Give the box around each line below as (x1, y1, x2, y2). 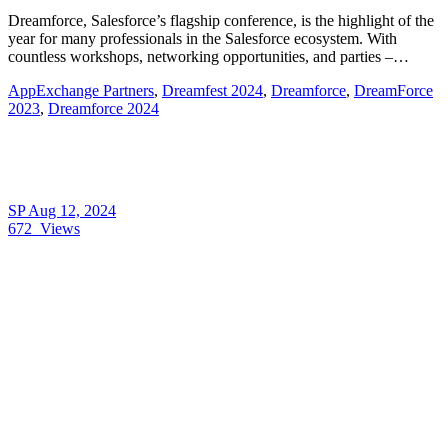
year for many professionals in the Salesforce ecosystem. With (8, 30, 397, 48)
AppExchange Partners (8, 82, 154, 100)
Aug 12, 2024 (28, 202, 116, 220)
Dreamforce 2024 (48, 100, 159, 118)
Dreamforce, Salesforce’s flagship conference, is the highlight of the (8, 12, 434, 30)
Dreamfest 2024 (162, 82, 263, 100)
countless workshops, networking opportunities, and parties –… (8, 48, 409, 66)
